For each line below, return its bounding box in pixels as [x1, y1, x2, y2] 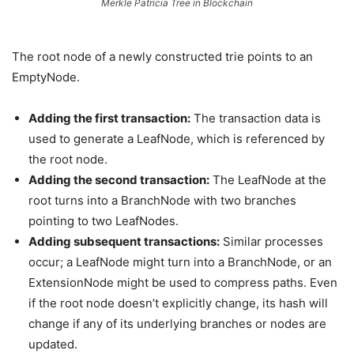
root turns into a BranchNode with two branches [28, 193, 296, 208]
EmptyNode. [12, 70, 80, 85]
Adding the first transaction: [28, 111, 190, 126]
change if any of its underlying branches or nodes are [28, 316, 326, 331]
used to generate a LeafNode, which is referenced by [28, 131, 325, 146]
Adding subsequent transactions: [28, 234, 220, 249]
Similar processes [220, 234, 323, 249]
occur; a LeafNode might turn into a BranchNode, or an [28, 254, 332, 269]
